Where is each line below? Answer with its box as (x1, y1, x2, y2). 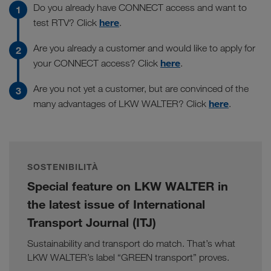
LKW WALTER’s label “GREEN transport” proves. (27, 252, 229, 264)
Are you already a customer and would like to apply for (33, 42, 255, 54)
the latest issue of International (27, 197, 205, 212)
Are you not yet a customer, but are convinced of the (33, 83, 249, 95)
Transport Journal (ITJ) (27, 215, 156, 230)
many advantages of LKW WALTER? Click (33, 98, 209, 110)
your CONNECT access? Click (33, 57, 160, 70)
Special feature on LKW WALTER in (27, 178, 228, 194)
